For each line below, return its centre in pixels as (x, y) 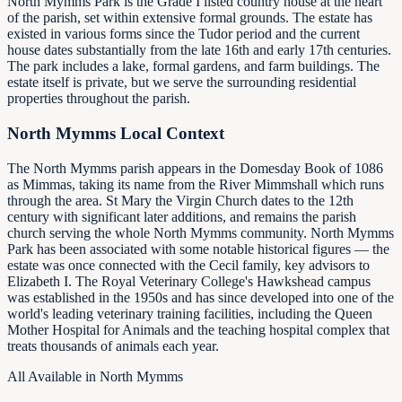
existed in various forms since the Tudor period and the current (184, 34)
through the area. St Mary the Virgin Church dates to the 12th (180, 200)
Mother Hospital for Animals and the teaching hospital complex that (198, 329)
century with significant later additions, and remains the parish (182, 216)
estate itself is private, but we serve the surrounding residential (182, 83)
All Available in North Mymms (95, 376)
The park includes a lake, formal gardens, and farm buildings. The (193, 66)
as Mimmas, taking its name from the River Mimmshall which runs (196, 184)
